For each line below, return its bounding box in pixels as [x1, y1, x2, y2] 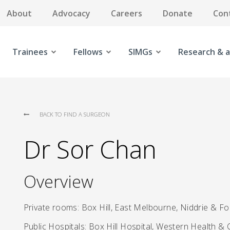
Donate [163, 7, 193, 19]
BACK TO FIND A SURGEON [39, 110, 110, 118]
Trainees [12, 46, 48, 57]
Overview [23, 170, 93, 193]
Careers [111, 7, 142, 19]
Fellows [73, 46, 103, 57]
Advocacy [52, 7, 90, 19]
